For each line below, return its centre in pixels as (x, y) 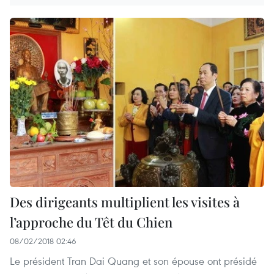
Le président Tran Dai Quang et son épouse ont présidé (133, 261)
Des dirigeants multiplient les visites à (125, 202)
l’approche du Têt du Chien (91, 222)
